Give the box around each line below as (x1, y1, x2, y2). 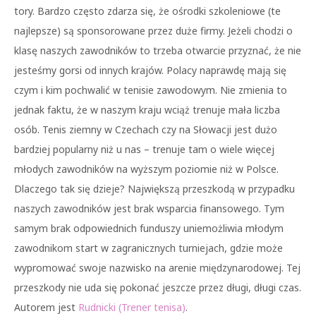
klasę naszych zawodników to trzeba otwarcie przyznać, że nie (14, 44, 301, 57)
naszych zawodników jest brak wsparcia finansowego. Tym (14, 202, 284, 215)
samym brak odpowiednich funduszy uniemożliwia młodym (14, 221, 284, 235)
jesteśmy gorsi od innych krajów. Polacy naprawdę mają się (14, 63, 286, 77)
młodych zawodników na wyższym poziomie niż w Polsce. (14, 162, 279, 176)
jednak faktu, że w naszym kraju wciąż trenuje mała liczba (14, 103, 280, 116)
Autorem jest (14, 300, 78, 314)
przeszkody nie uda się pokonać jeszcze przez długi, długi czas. (14, 281, 301, 294)
